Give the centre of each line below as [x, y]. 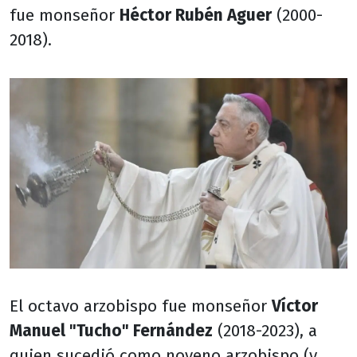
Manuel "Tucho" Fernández [111, 331]
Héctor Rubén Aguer [196, 16]
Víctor [295, 306]
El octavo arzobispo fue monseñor [141, 306]
